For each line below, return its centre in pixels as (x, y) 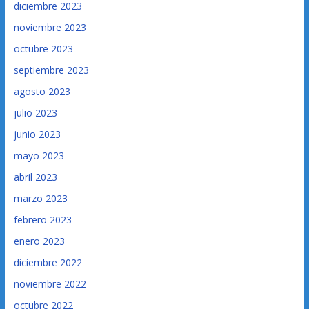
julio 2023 (35, 113)
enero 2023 (39, 241)
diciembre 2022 (48, 263)
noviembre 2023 (50, 28)
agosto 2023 (42, 92)
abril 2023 (35, 177)
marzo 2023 (40, 199)
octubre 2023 (43, 49)
